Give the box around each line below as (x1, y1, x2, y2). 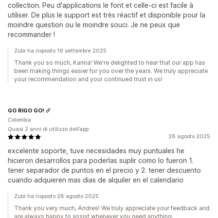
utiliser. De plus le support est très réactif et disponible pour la (8, 11, 205, 19)
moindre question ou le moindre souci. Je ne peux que (8, 20, 180, 29)
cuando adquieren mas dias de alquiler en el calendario (8, 176, 183, 184)
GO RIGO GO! (8, 107, 44, 114)
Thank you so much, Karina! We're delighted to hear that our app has (14, 59, 205, 66)
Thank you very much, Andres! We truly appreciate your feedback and (14, 204, 210, 212)
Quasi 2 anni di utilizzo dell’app (8, 126, 89, 132)
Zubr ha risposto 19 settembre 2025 (14, 47, 107, 54)
